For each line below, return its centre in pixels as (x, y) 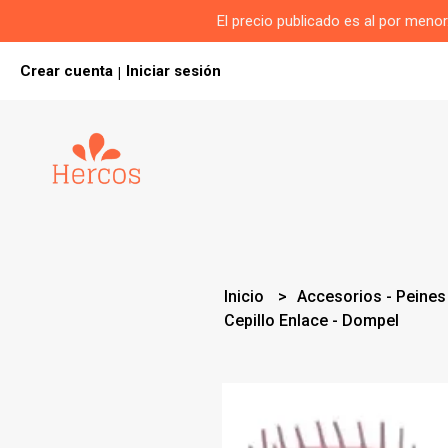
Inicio (246, 296)
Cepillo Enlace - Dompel (312, 320)
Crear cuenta (66, 71)
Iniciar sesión (173, 71)
